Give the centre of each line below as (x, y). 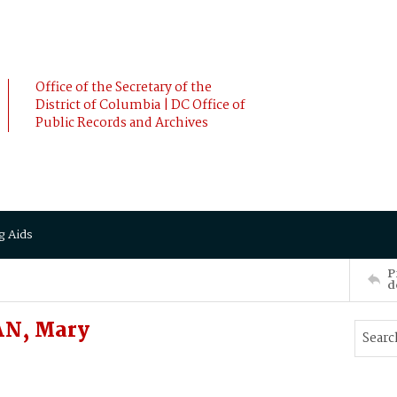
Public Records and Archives (122, 123)
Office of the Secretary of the (124, 88)
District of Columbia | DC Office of (140, 105)
